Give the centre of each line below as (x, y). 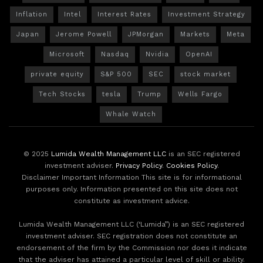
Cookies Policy (191, 165)
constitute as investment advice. (131, 200)
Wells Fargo (200, 94)
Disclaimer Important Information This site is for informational (131, 177)
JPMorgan (146, 34)
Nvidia (157, 54)
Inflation (32, 14)
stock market (205, 74)
